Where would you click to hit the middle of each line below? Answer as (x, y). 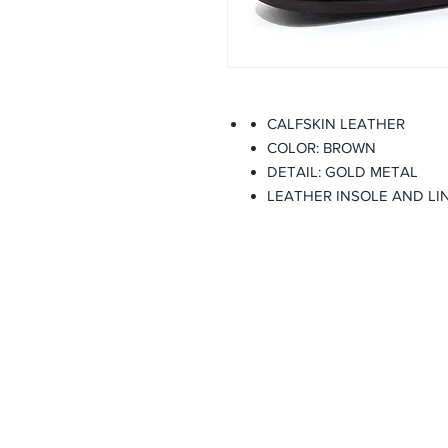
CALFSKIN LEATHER (336, 123)
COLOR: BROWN (321, 147)
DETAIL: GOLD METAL (342, 171)
